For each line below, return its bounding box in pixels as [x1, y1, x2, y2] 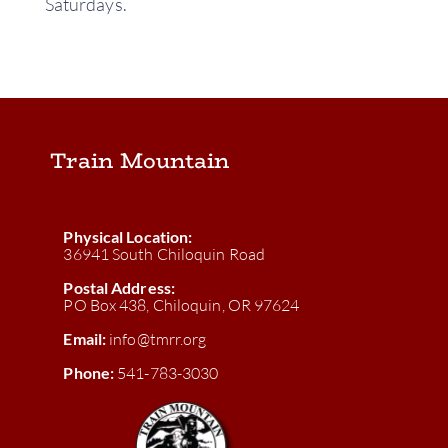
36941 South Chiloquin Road [63, 243, 266, 264]
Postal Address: [63, 277, 175, 297]
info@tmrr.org [109, 328, 207, 349]
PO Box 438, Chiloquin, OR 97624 [63, 294, 300, 315]
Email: [63, 328, 107, 348]
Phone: [63, 362, 115, 382]
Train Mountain [50, 143, 230, 177]
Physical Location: [63, 226, 193, 246]
